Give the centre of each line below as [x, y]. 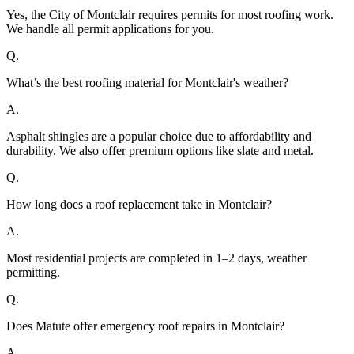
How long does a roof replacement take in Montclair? [139, 205]
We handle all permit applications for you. [110, 29]
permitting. [33, 273]
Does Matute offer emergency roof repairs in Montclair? [145, 326]
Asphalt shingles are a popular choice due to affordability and [159, 137]
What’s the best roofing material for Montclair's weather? [147, 83]
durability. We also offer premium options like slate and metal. [160, 151]
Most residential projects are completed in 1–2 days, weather [156, 258]
